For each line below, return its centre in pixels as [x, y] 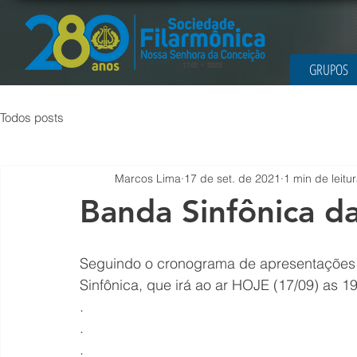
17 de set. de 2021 [232, 178]
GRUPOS [328, 69]
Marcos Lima [148, 178]
